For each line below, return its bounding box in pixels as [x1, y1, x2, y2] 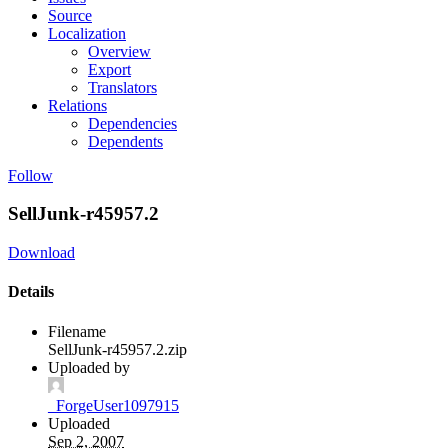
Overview [88, 42, 151, 60]
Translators [88, 78, 157, 96]
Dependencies [88, 114, 177, 132]
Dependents [88, 132, 163, 150]
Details [8, 283, 54, 301]
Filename [48, 322, 106, 340]
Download [8, 244, 75, 262]
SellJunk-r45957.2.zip [48, 340, 187, 358]
